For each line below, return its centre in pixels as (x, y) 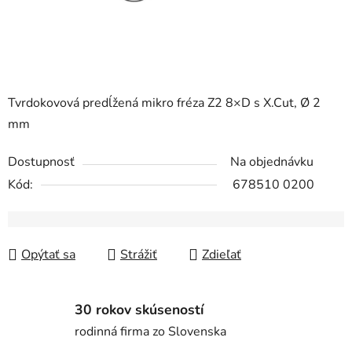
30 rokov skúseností (139, 310)
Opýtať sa (48, 255)
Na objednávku (272, 162)
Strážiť (139, 255)
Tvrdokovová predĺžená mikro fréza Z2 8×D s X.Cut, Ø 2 (164, 103)
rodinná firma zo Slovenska (150, 332)
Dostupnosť (41, 162)
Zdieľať (222, 255)
